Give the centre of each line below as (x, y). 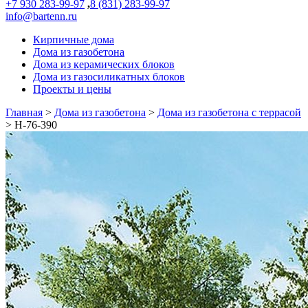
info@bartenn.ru (41, 16)
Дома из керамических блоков (104, 64)
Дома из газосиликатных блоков (109, 77)
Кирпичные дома (74, 40)
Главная (24, 112)
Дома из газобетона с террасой (229, 112)
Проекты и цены (72, 89)
